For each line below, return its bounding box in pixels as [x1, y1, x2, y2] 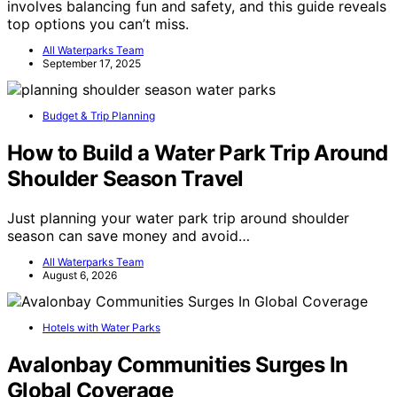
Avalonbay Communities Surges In [7, 352, 348, 378]
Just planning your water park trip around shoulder [7, 209, 349, 228]
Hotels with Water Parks [43, 321, 160, 335]
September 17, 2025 [43, 57, 141, 71]
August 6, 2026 [43, 269, 117, 283]
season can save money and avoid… [7, 227, 250, 245]
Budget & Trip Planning [43, 109, 155, 123]
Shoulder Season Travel [7, 166, 244, 192]
